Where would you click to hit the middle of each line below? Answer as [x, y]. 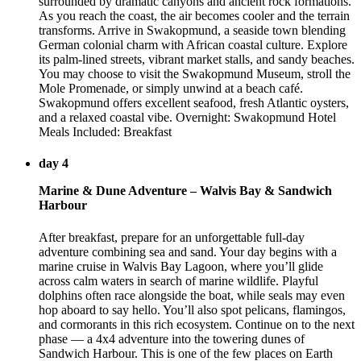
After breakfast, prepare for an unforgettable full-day [172, 237]
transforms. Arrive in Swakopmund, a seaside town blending [192, 30]
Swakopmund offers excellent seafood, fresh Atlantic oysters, [194, 102]
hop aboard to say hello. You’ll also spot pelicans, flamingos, [192, 309]
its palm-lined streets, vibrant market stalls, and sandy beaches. [197, 59]
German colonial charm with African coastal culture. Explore [193, 44]
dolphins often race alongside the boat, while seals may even [192, 295]
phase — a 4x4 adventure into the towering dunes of [172, 338]
